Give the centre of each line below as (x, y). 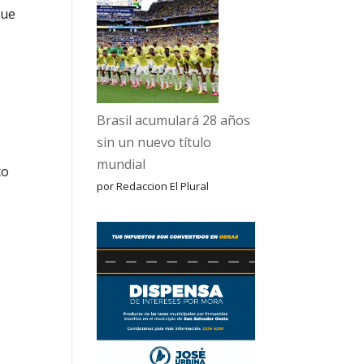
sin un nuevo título (154, 142)
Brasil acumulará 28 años (174, 120)
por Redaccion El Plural (153, 186)
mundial (121, 164)
